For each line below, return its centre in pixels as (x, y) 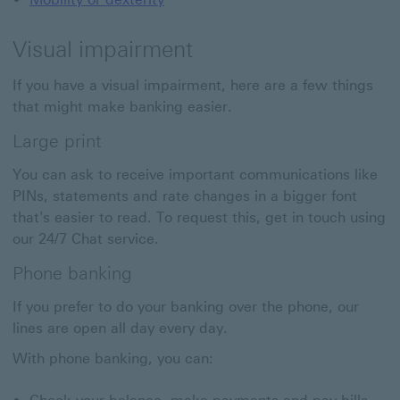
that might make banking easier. (122, 107)
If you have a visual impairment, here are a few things (193, 85)
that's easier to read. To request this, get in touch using (199, 217)
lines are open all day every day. (120, 328)
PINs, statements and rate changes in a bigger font (185, 196)
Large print (57, 141)
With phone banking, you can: (113, 358)
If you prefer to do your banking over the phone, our (186, 307)
